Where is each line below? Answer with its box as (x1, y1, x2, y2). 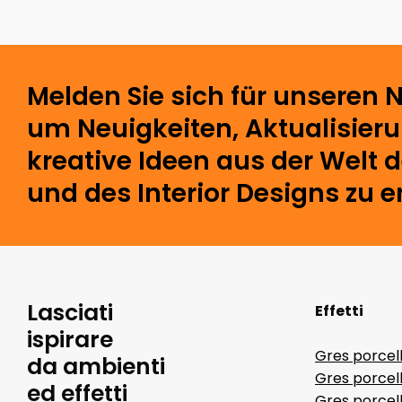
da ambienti (27, 351, 165, 382)
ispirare (27, 324, 113, 355)
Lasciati (27, 297, 113, 328)
